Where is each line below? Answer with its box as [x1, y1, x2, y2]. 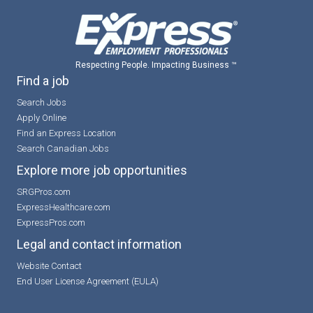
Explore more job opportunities [17, 163, 187, 177]
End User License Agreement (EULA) [17, 276, 159, 286]
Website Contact [17, 261, 82, 271]
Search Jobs [17, 97, 66, 108]
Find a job [17, 73, 69, 88]
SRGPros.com [17, 187, 71, 197]
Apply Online [17, 112, 66, 123]
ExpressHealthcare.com [17, 202, 110, 212]
